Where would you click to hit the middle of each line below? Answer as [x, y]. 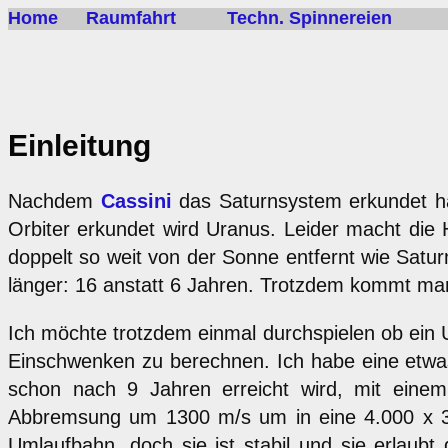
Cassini [136, 201]
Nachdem [54, 201]
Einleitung [79, 145]
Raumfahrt [131, 18]
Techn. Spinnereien [309, 18]
